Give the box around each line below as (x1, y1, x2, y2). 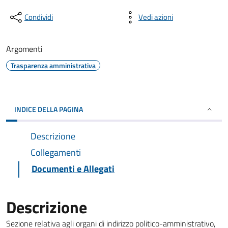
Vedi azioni (138, 11, 173, 23)
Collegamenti (31, 146, 81, 159)
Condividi (24, 11, 53, 23)
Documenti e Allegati (32, 162, 115, 176)
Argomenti (6, 43, 43, 55)
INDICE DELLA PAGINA (14, 104, 83, 115)
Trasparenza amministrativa (11, 60, 96, 71)
